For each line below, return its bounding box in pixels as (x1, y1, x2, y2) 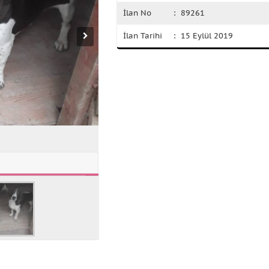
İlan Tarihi (123, 31, 162, 41)
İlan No (123, 8, 151, 18)
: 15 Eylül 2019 (174, 31, 234, 41)
